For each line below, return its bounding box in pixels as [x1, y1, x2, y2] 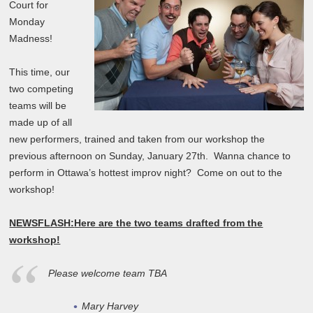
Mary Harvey [81, 300, 138, 312]
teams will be [9, 100, 67, 111]
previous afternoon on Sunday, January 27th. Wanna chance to [9, 150, 291, 161]
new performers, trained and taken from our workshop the [9, 133, 265, 145]
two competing [9, 83, 74, 94]
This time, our [9, 66, 71, 78]
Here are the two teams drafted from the [74, 217, 263, 228]
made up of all [9, 117, 73, 128]
